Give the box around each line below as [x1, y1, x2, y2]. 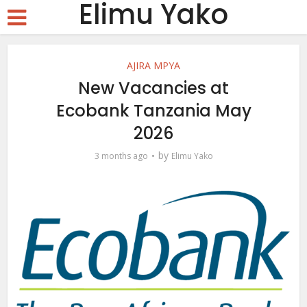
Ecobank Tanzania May [56, 99, 251, 122]
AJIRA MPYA [127, 59, 180, 72]
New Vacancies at [78, 77, 229, 99]
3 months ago [94, 150, 148, 162]
